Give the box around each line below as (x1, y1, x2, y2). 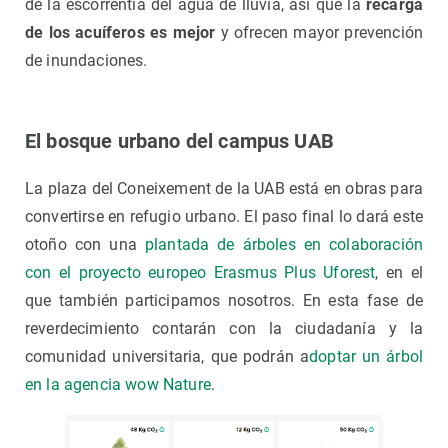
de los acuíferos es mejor (25, 22, 216, 42)
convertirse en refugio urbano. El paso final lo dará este (25, 206, 423, 226)
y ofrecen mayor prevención (215, 22, 423, 42)
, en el (375, 262, 423, 282)
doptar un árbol (309, 346, 424, 366)
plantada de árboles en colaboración (144, 234, 423, 254)
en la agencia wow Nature (25, 374, 211, 394)
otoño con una (25, 234, 145, 254)
